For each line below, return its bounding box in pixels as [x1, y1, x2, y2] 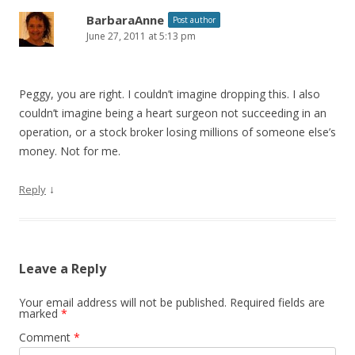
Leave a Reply [19, 259, 106, 277]
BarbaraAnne [86, 11, 164, 28]
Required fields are [230, 294, 325, 310]
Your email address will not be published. [19, 294, 227, 310]
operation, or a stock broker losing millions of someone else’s [19, 124, 336, 139]
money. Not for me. [19, 143, 120, 158]
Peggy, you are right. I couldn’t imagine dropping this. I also [19, 86, 320, 101]
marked [19, 305, 61, 321]
